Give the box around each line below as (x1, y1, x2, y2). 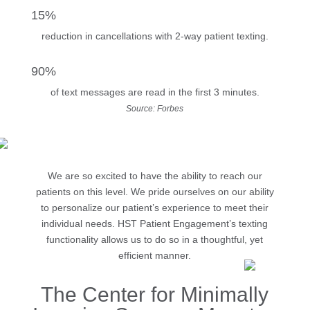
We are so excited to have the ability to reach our (47, 170, 262, 182)
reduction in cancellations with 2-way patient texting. (41, 30, 268, 42)
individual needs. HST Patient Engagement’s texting (42, 218, 268, 230)
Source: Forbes (126, 104, 184, 114)
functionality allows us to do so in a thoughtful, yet (46, 234, 264, 246)
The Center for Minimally (41, 283, 269, 307)
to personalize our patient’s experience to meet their (41, 202, 269, 214)
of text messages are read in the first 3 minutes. (50, 86, 259, 98)
